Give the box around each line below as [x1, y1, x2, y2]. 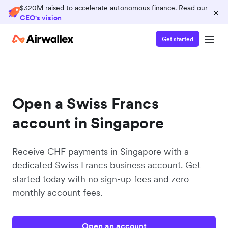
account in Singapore [12, 113, 164, 132]
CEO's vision [19, 13, 62, 22]
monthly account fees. [12, 187, 102, 198]
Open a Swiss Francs [12, 94, 159, 113]
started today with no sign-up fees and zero [12, 173, 189, 185]
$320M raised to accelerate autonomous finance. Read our [19, 3, 208, 12]
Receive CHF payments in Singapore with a [12, 146, 189, 157]
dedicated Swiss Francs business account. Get [12, 159, 201, 171]
